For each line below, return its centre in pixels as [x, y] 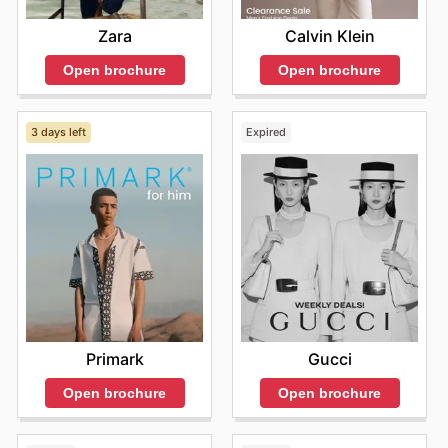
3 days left [58, 132]
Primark [114, 358]
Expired [265, 132]
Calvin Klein [329, 35]
